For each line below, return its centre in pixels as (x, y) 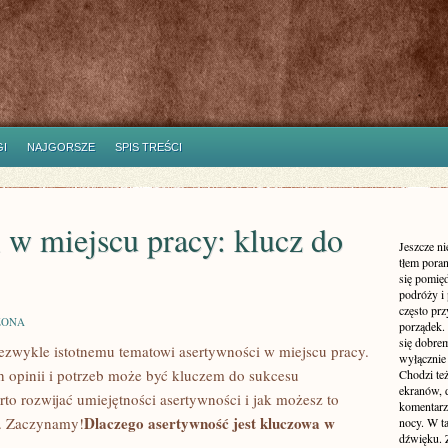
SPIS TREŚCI (148, 147)
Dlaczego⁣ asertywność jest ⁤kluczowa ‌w (209, 423)
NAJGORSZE (61, 147)
